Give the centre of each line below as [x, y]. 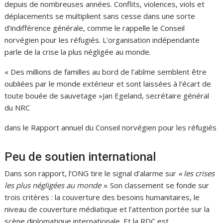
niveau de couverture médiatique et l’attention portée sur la [107, 209]
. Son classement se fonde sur [158, 185]
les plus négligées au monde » [56, 185]
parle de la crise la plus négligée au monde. [79, 52]
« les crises [197, 173]
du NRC [18, 108]
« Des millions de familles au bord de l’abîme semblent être [106, 72]
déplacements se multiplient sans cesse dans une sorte [100, 16]
